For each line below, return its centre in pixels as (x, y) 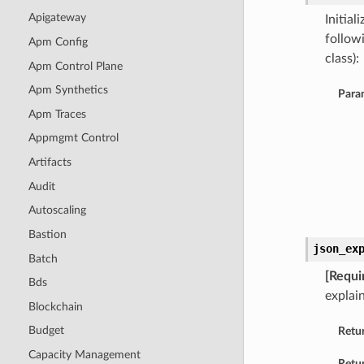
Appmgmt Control (73, 138)
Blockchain (55, 306)
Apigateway (57, 18)
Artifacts (50, 162)
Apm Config (58, 41)
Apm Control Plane (75, 66)
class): (342, 59)
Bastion (47, 234)
